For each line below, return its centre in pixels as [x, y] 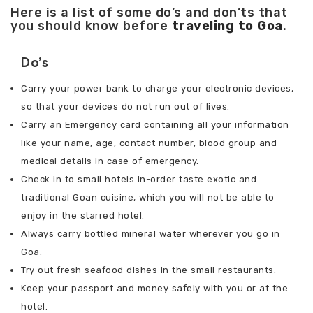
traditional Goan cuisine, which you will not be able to [148, 198]
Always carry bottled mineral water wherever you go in [151, 234]
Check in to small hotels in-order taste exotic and [139, 180]
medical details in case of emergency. [110, 161]
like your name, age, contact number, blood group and [149, 143]
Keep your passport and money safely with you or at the [154, 289]
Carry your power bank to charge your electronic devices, [157, 89]
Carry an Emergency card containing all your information [155, 125]
